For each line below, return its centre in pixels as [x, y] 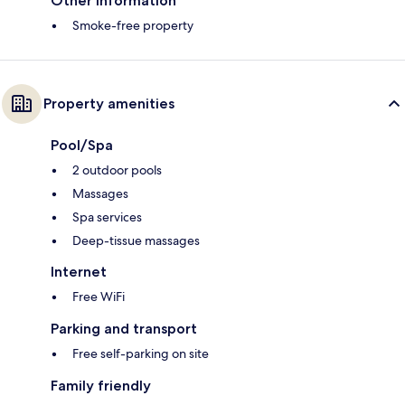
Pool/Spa [82, 146]
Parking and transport [124, 329]
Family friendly [101, 386]
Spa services [107, 217]
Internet [79, 272]
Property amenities [109, 104]
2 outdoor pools [117, 170]
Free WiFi [99, 297]
